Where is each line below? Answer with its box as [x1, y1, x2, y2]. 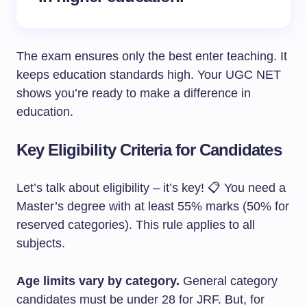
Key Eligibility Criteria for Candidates [16, 140, 282, 159]
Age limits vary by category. [16, 274, 180, 288]
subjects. [16, 236, 65, 250]
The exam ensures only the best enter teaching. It [16, 49, 287, 63]
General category [180, 274, 278, 288]
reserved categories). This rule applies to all [16, 218, 255, 232]
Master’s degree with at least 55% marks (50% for [16, 199, 289, 213]
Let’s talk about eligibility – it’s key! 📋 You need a [16, 181, 286, 195]
